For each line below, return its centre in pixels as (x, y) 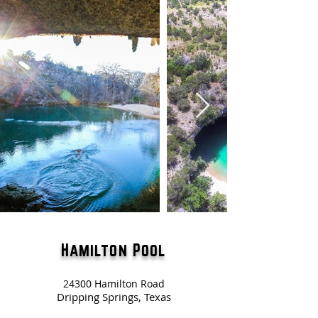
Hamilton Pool (114, 250)
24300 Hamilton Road (114, 284)
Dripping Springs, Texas (114, 297)
